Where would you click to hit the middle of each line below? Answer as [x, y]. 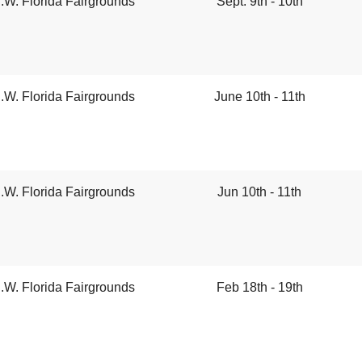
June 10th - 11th [259, 97]
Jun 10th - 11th [260, 192]
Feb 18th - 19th [259, 288]
